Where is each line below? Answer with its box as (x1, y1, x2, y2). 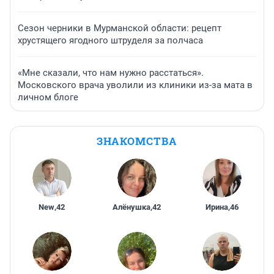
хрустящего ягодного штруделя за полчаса (18, 35, 203, 46)
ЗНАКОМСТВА (97, 134, 177, 149)
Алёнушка (113, 202, 151, 212)
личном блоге (18, 92, 78, 103)
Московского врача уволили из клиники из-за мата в (18, 80, 253, 91)
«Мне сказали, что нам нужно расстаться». (18, 67, 204, 79)
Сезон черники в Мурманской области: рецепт (18, 23, 221, 34)
